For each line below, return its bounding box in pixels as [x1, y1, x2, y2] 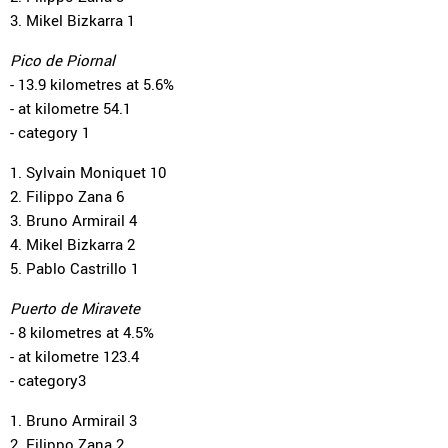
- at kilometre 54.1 [10, 98, 131, 118]
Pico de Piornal [10, 50, 115, 70]
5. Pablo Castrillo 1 [10, 258, 139, 278]
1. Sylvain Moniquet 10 [10, 162, 166, 182]
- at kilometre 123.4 [10, 346, 139, 366]
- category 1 [10, 122, 90, 142]
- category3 [10, 370, 86, 390]
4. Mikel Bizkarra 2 [10, 234, 135, 254]
